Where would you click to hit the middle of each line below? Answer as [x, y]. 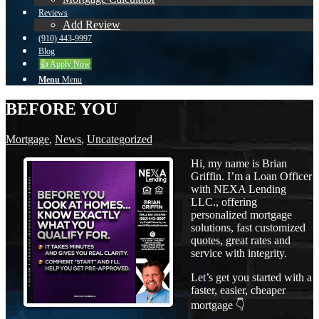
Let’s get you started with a [251, 277]
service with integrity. [239, 253]
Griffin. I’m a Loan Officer [251, 176]
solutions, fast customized [248, 227]
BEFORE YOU [62, 109]
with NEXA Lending [239, 189]
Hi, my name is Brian [239, 163]
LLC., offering [224, 202]
